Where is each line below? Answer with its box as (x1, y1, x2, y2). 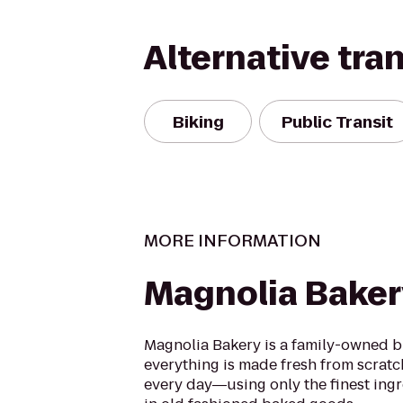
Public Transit (282, 110, 393, 133)
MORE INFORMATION (144, 229, 321, 252)
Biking (172, 110, 224, 133)
